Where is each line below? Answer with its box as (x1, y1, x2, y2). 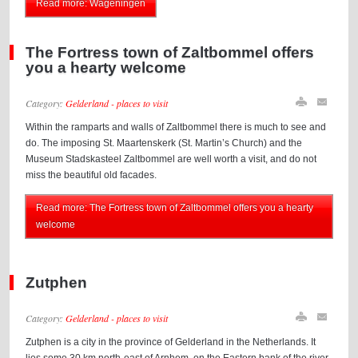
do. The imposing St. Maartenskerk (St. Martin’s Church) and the (26, 137, 303, 149)
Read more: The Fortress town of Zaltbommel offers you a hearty (36, 202, 314, 213)
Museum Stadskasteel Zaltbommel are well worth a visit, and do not (26, 153, 317, 165)
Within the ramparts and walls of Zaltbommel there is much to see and (26, 121, 327, 133)
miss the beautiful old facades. (26, 169, 157, 181)
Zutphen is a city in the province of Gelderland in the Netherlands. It (26, 336, 316, 348)
